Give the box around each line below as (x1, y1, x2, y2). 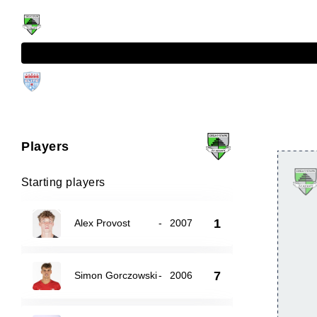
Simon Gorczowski (74, 270, 158, 281)
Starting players (21, 176, 105, 188)
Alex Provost (74, 217, 131, 229)
